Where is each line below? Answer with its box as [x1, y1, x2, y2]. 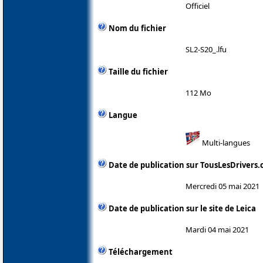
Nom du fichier [109, 22, 166, 33]
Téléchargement [109, 246, 173, 257]
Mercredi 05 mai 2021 [186, 180, 259, 191]
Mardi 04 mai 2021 [186, 224, 249, 235]
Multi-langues [200, 137, 250, 148]
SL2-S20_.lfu [186, 43, 227, 55]
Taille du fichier [109, 66, 168, 77]
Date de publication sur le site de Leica [109, 203, 256, 214]
